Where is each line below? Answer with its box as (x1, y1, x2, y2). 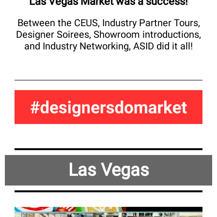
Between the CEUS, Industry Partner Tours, (17, 17, 200, 29)
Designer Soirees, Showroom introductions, (16, 29, 201, 40)
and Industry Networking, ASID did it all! (24, 40, 193, 52)
